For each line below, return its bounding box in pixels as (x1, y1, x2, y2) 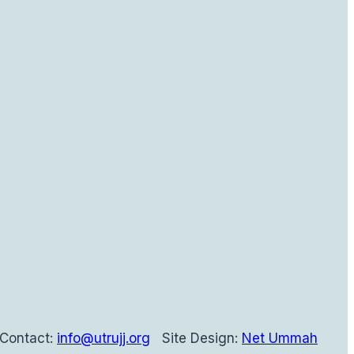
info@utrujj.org (57, 330, 150, 346)
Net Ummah (242, 330, 318, 346)
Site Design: (158, 330, 242, 346)
